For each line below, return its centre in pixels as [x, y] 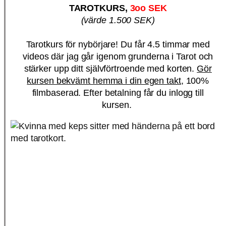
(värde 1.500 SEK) [118, 20]
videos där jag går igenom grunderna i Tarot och [118, 57]
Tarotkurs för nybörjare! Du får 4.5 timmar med [118, 45]
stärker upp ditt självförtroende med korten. [110, 69]
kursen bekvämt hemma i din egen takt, [105, 81]
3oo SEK [148, 8]
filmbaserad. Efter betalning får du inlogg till [118, 93]
